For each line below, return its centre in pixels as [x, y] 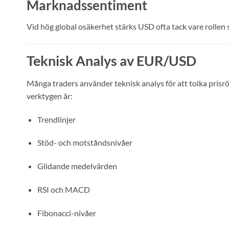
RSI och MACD [63, 189]
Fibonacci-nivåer [66, 213]
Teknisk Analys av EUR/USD [111, 61]
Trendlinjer [56, 119]
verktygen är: [50, 96]
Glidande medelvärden [77, 166]
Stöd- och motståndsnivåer [85, 143]
